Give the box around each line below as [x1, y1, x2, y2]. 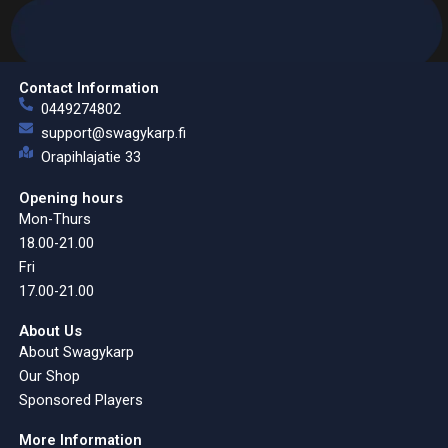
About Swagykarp [18, 342, 134, 361]
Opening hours [18, 188, 123, 207]
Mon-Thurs [18, 209, 91, 228]
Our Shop [18, 366, 80, 385]
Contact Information [18, 79, 159, 98]
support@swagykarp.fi [41, 124, 187, 143]
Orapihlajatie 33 [41, 148, 142, 167]
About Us [18, 321, 82, 340]
